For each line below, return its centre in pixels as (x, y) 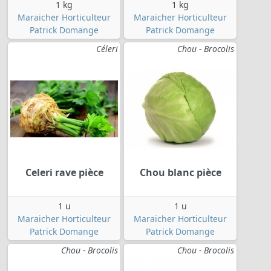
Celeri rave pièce (64, 172)
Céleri (107, 48)
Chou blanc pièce (180, 172)
